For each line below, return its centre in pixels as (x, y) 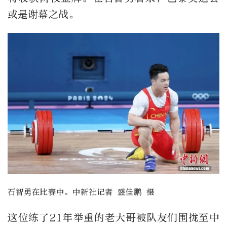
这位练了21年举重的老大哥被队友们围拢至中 (113, 218)
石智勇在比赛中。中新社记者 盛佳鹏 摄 (81, 192)
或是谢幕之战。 (43, 14)
